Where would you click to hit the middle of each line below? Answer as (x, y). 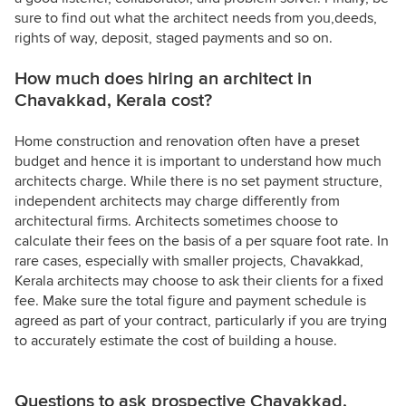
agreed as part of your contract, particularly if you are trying (201, 321)
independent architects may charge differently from (177, 202)
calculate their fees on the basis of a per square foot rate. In (202, 242)
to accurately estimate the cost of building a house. (176, 341)
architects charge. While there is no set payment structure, (198, 182)
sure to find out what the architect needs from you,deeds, (196, 19)
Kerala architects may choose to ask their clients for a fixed (199, 281)
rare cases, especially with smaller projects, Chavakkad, (189, 261)
